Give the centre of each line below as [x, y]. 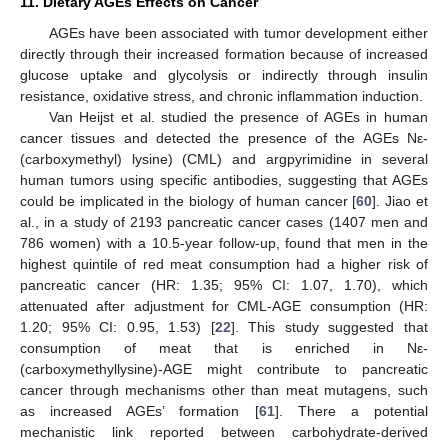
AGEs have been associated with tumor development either [238, 32]
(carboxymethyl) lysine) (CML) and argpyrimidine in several [224, 158]
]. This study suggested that [329, 326]
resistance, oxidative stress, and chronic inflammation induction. [221, 95]
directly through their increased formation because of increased [224, 53]
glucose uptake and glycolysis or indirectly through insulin [224, 74]
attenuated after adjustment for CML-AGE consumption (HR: [224, 305]
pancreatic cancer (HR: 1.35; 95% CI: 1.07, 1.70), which [224, 284]
